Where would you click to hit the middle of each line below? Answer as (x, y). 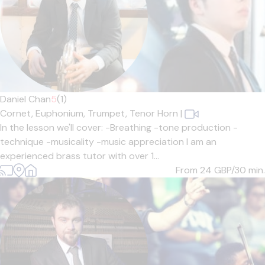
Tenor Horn (154, 113)
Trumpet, (109, 113)
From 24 (195, 170)
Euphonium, (62, 113)
